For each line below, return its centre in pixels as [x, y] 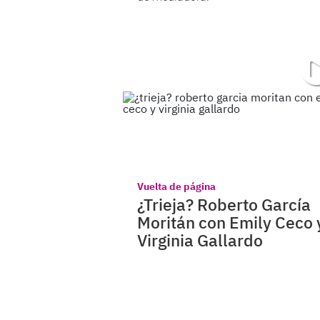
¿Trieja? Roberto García [224, 204]
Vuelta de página [176, 186]
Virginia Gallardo [200, 240]
